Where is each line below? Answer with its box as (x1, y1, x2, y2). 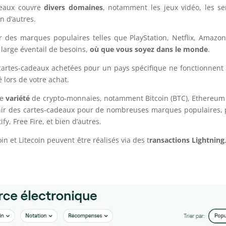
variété (6, 93, 30, 103)
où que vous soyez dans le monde (90, 44, 208, 54)
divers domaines (44, 2, 103, 12)
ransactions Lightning (149, 135, 225, 145)
